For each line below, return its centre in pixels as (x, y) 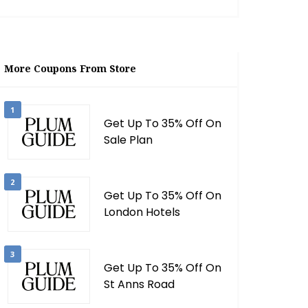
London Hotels (142, 212)
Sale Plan (128, 140)
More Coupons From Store (70, 68)
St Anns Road (139, 284)
